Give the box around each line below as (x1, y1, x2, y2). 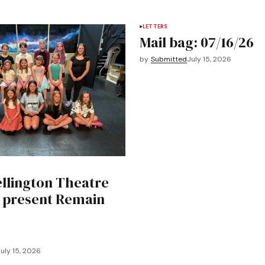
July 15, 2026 (187, 54, 231, 64)
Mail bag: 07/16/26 (140, 32, 254, 52)
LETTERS (143, 22, 168, 30)
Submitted (151, 54, 187, 64)
